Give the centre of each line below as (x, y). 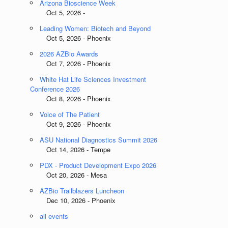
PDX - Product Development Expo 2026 (98, 165)
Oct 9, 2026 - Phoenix (71, 124)
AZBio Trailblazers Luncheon (82, 191)
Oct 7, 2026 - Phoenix (71, 63)
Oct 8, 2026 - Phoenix (71, 98)
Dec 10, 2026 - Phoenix (73, 200)
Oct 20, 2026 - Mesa (69, 175)
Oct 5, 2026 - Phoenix (71, 38)
